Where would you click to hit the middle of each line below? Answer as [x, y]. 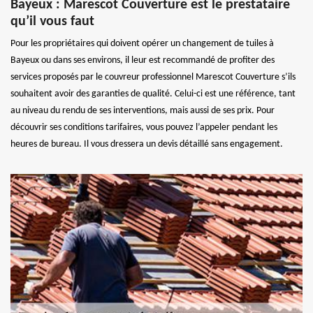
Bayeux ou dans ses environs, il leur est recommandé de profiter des [143, 60]
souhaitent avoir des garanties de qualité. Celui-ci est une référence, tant [153, 94]
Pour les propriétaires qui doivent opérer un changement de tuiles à [142, 43]
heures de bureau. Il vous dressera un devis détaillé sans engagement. [147, 144]
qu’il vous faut [52, 21]
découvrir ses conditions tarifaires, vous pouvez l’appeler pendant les [144, 127]
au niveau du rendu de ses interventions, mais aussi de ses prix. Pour [143, 110]
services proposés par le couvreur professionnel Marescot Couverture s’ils [153, 77]
